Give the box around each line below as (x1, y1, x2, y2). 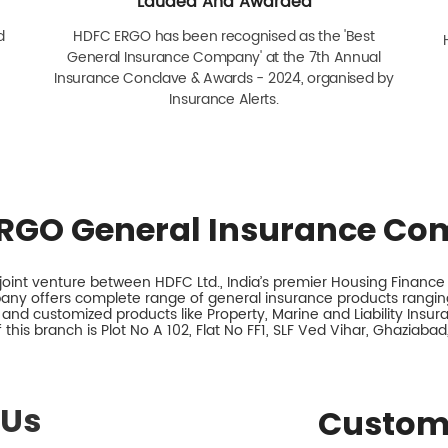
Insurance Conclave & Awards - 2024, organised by (54, 66, 394, 90)
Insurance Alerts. (169, 87, 279, 111)
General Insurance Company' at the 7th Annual (67, 45, 381, 69)
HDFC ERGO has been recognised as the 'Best (73, 24, 375, 48)
